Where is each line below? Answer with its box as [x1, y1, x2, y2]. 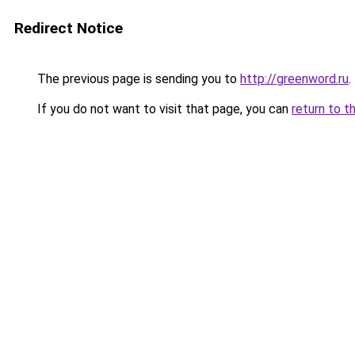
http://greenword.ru [240, 71, 349, 86]
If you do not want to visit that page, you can [34, 101, 292, 116]
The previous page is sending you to [34, 71, 240, 86]
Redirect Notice [14, 19, 123, 37]
